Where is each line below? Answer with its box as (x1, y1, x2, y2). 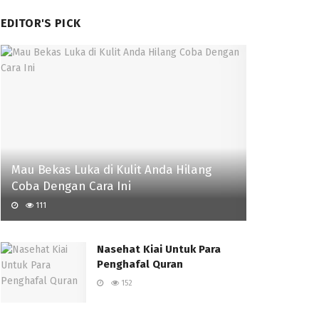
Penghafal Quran (97, 257, 183, 271)
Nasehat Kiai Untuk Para (97, 242, 221, 256)
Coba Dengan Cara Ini (11, 178, 131, 194)
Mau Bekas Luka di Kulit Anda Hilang (11, 162, 212, 177)
